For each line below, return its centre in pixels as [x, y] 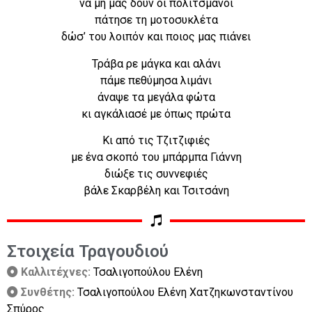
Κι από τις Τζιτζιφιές [156, 141]
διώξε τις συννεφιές [156, 174]
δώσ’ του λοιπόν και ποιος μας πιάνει [156, 37]
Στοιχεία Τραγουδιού [88, 252]
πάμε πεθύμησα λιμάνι [156, 80]
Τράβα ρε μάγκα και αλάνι [156, 63]
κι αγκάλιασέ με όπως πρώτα [156, 114]
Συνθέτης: [49, 292]
